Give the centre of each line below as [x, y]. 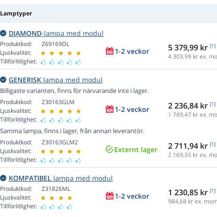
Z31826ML [56, 189]
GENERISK [25, 80]
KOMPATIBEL [30, 178]
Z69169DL [55, 44]
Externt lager [136, 150]
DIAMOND [25, 33]
